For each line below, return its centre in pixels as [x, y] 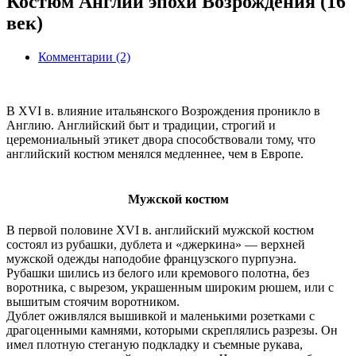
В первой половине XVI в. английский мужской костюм [160, 230]
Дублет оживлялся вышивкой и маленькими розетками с [161, 316]
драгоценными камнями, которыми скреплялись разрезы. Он [172, 331]
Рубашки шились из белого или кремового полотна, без [158, 273]
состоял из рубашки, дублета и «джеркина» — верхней [156, 245]
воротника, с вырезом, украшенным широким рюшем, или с [170, 288]
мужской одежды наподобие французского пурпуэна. [151, 259]
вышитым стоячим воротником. [93, 302]
